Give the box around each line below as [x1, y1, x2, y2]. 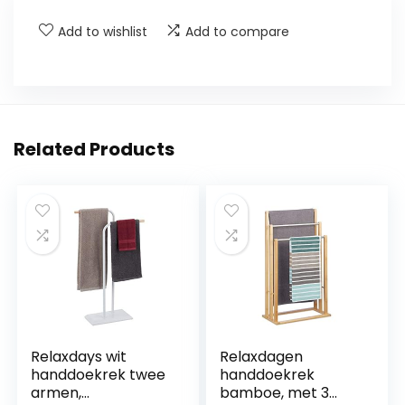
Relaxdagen [220, 346, 304, 368]
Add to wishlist [58, 23, 147, 42]
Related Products [14, 137, 174, 163]
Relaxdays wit [31, 346, 127, 368]
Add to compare [185, 23, 289, 42]
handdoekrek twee [31, 364, 166, 386]
